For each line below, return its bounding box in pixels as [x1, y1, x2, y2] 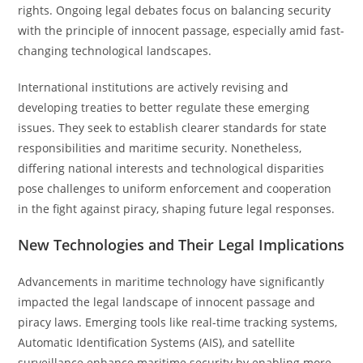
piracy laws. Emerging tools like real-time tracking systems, [18, 314, 338, 330]
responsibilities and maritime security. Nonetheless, [18, 140, 302, 156]
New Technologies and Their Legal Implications [18, 235, 345, 254]
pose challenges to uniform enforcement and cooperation [18, 181, 332, 196]
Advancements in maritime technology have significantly [18, 274, 325, 289]
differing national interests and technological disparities [18, 160, 325, 176]
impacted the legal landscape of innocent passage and [18, 294, 316, 310]
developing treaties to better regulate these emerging [18, 100, 310, 115]
